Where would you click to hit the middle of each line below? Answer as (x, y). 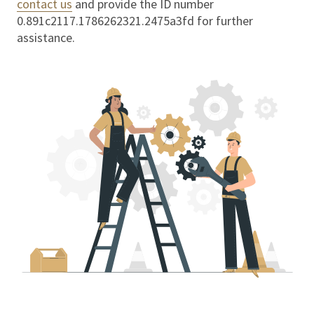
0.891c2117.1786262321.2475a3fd (105, 21)
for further (224, 21)
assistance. (46, 38)
